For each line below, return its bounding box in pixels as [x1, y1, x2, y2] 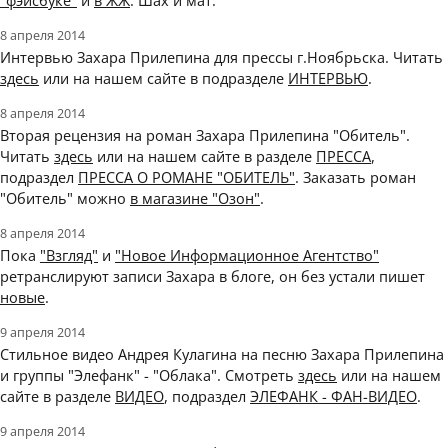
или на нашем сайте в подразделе [39, 68, 288, 89]
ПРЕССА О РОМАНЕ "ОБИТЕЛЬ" [78, 167, 295, 188]
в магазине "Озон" [130, 188, 260, 209]
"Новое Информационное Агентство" [115, 245, 379, 266]
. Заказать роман [295, 167, 416, 188]
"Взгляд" [40, 245, 98, 266]
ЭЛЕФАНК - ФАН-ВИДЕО [250, 386, 417, 407]
